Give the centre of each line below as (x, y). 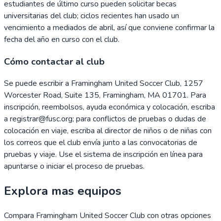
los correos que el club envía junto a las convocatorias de (101, 143)
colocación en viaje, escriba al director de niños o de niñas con (108, 131)
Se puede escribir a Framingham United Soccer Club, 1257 (104, 84)
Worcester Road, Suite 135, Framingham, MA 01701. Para (105, 95)
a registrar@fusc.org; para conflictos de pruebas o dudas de (105, 119)
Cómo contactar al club (54, 61)
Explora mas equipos (63, 191)
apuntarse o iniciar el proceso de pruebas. (74, 166)
